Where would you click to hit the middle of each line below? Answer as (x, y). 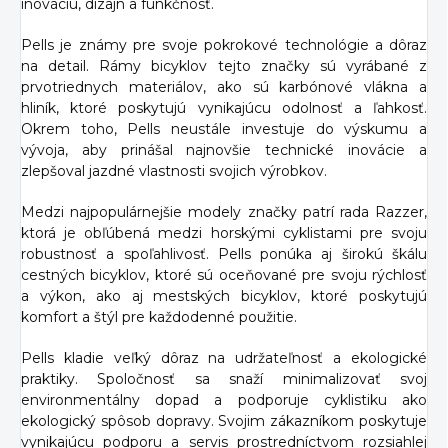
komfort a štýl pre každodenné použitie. (159, 317)
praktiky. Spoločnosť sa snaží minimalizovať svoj (224, 379)
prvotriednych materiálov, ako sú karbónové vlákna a (224, 87)
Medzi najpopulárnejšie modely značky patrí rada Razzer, (224, 212)
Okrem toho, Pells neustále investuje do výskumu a (224, 129)
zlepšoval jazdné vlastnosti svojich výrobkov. (174, 171)
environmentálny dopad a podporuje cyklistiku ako (224, 400)
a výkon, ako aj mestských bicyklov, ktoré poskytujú (224, 296)
